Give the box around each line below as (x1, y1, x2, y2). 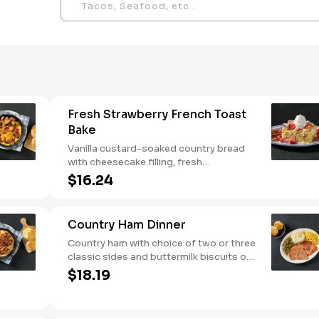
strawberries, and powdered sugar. (68, 169, 231, 182)
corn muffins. (68, 264, 128, 276)
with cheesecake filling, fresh (68, 156, 202, 168)
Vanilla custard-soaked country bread (68, 142, 245, 155)
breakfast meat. (68, 197, 142, 209)
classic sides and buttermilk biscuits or (68, 251, 250, 263)
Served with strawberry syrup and (68, 183, 224, 195)
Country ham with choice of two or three (68, 237, 256, 249)
